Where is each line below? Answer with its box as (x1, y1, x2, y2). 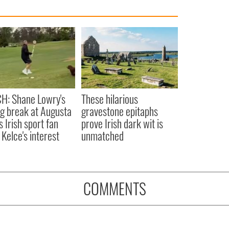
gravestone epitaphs (81, 103, 158, 120)
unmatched (81, 127, 124, 144)
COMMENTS (83, 177, 146, 200)
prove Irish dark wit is (81, 115, 163, 132)
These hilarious (81, 90, 138, 107)
